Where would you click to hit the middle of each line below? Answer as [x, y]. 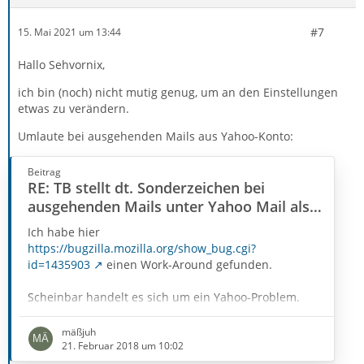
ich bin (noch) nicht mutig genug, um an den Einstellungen [178, 92]
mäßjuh [79, 332]
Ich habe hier [64, 232]
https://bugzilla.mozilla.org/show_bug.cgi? [142, 248]
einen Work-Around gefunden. [188, 264]
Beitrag [44, 171]
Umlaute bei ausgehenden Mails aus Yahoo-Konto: [156, 136]
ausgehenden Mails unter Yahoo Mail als [169, 206]
